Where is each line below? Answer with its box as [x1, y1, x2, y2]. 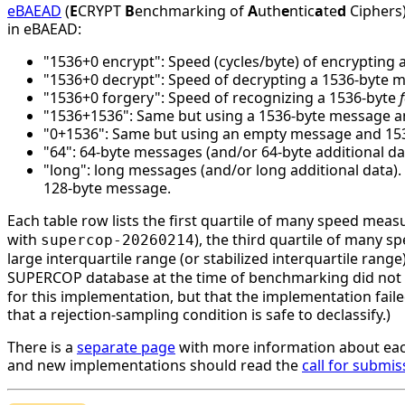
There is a [7, 336, 77, 357]
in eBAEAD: [7, 18, 81, 39]
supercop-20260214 [41, 231, 194, 249]
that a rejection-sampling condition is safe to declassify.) [7, 304, 391, 325]
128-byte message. [43, 177, 171, 198]
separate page [77, 336, 175, 357]
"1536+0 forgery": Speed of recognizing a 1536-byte [43, 87, 400, 108]
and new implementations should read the [7, 354, 302, 375]
